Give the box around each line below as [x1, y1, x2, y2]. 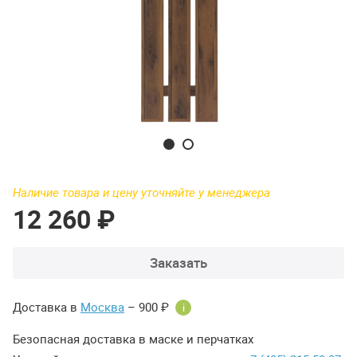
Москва [80, 299, 124, 316]
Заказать [150, 253, 207, 273]
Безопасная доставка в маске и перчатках [13, 331, 253, 347]
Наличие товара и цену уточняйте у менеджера [13, 184, 270, 201]
